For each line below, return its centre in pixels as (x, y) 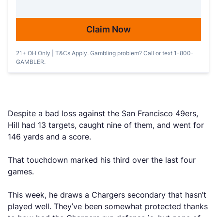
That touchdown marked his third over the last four (102, 160)
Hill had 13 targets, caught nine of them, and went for (106, 125)
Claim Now (108, 29)
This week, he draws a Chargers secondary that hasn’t (107, 195)
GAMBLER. (31, 62)
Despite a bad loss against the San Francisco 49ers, (103, 113)
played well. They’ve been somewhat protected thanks (108, 206)
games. (22, 171)
